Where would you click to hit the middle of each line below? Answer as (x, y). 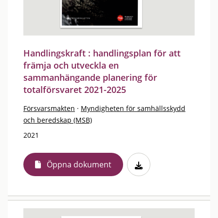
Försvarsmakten (49, 108)
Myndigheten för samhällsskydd (133, 108)
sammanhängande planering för (90, 77)
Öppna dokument (79, 164)
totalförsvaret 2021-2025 (75, 90)
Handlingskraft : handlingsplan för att (102, 53)
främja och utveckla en (71, 65)
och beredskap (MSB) (58, 120)
